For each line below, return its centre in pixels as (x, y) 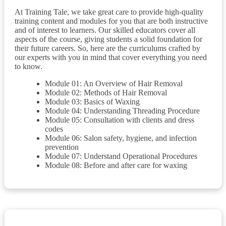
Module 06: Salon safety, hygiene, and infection (121, 138)
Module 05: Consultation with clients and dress (120, 120)
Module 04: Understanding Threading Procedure (122, 110)
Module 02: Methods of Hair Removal (106, 92)
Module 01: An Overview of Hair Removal (114, 83)
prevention (62, 147)
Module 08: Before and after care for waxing (116, 165)
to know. (29, 66)
